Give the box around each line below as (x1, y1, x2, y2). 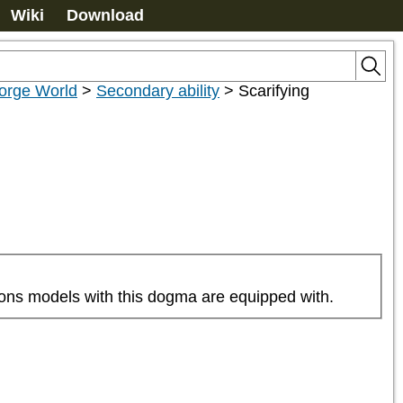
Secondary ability (96, 82, 219, 100)
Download (67, 6, 144, 24)
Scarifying (238, 82, 309, 100)
